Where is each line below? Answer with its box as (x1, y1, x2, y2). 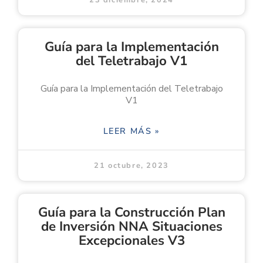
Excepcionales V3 (78, 231, 185, 249)
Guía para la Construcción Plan (38, 203, 225, 221)
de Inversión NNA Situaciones (41, 217, 222, 235)
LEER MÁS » (103, 124, 160, 137)
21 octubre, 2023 (94, 160, 169, 171)
